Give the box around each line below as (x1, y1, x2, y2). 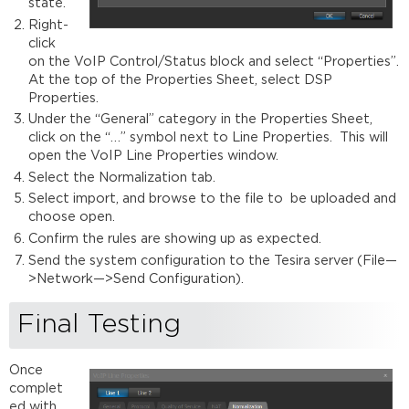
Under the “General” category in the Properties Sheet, (27, 113, 372, 126)
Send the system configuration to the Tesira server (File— (27, 254, 397, 267)
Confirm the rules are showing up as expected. (27, 233, 321, 245)
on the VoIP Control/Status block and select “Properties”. (27, 55, 399, 68)
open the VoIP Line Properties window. (27, 150, 278, 163)
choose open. (27, 211, 115, 224)
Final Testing (17, 311, 182, 339)
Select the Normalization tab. (27, 171, 215, 184)
